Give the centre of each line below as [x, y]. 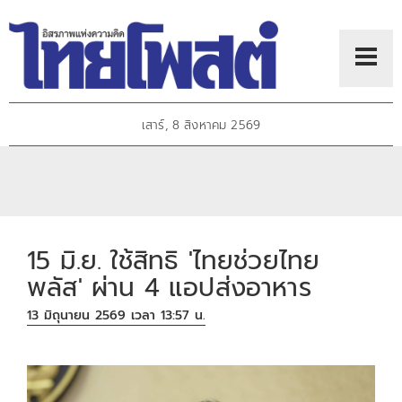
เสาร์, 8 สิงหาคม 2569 [201, 126]
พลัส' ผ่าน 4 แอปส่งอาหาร [169, 287]
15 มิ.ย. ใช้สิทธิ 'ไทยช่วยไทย [174, 260]
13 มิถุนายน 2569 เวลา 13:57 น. [117, 316]
